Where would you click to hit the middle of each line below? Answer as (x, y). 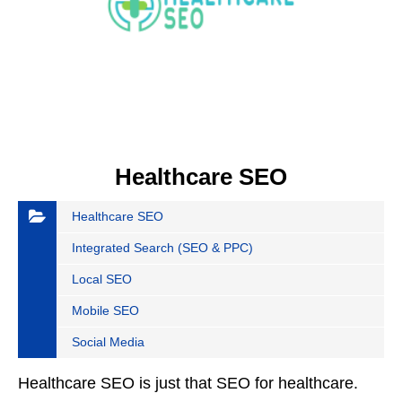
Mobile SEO (105, 311)
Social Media (108, 342)
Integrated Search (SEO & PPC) (162, 248)
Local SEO (102, 280)
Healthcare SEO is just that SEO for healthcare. (188, 384)
